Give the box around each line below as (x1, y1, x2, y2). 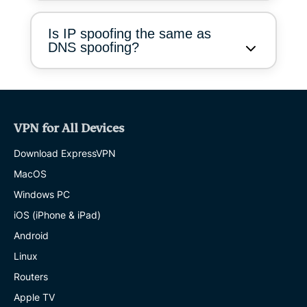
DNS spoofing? (48, 39, 139, 55)
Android (14, 229, 49, 241)
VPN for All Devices (14, 121, 124, 136)
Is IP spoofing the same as (48, 25, 211, 41)
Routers (14, 270, 48, 282)
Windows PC (14, 188, 70, 200)
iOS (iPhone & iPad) (14, 208, 101, 221)
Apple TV (14, 291, 55, 303)
